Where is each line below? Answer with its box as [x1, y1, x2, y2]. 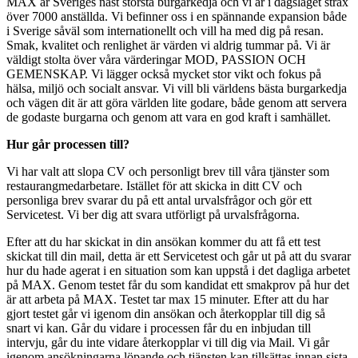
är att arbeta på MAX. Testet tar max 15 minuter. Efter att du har [6, 292, 328, 307]
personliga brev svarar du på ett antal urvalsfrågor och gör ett [6, 193, 312, 208]
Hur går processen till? [6, 137, 129, 152]
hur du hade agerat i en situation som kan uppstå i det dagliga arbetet [6, 264, 350, 278]
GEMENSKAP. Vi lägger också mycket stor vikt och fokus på [6, 67, 321, 82]
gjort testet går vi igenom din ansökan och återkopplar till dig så [6, 307, 325, 321]
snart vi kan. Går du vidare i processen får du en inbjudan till [6, 321, 311, 336]
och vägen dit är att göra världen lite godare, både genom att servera [6, 96, 347, 110]
